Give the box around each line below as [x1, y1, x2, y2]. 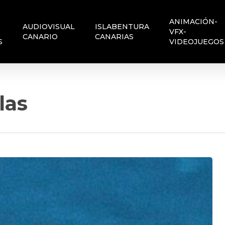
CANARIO [23, 32, 58, 41]
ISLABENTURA [95, 22, 150, 31]
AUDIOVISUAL [23, 22, 75, 31]
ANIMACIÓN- [169, 17, 218, 26]
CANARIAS [95, 32, 134, 41]
